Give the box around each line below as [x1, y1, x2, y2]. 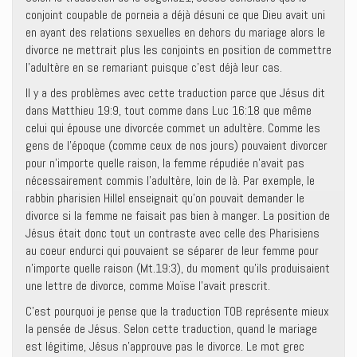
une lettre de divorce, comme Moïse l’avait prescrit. [25, 277, 270, 294]
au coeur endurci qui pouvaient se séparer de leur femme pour [25, 242, 319, 259]
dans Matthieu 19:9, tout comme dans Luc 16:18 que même [25, 102, 312, 119]
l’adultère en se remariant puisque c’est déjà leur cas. [25, 59, 282, 76]
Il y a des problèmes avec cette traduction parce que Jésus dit [25, 84, 325, 101]
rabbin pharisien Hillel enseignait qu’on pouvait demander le [25, 190, 304, 206]
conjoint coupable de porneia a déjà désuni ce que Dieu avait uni [25, 6, 325, 23]
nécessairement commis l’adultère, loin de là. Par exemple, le [25, 172, 315, 189]
